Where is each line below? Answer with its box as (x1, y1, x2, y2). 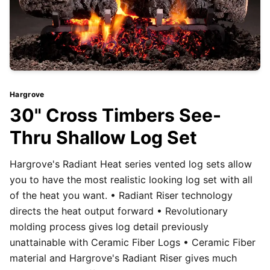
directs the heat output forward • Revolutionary (10, 205, 228, 218)
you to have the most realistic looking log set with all (10, 174, 253, 186)
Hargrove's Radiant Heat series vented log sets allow (10, 158, 252, 171)
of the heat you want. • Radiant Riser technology (10, 189, 233, 202)
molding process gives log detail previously (10, 221, 209, 233)
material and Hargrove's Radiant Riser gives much (10, 252, 237, 265)
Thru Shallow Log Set (10, 127, 197, 149)
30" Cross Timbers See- (10, 104, 221, 127)
